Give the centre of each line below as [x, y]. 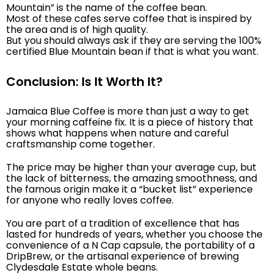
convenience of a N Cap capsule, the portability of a [130, 245]
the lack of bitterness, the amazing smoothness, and [132, 178]
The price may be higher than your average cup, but [131, 167]
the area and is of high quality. [77, 29]
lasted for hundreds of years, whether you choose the [134, 234]
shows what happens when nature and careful [117, 133]
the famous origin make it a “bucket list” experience [129, 189]
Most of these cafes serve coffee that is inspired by [129, 18]
